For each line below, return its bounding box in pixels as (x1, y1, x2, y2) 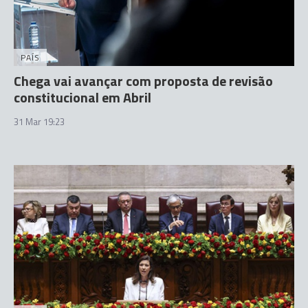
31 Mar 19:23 (14, 114, 65, 129)
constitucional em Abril (14, 86, 151, 108)
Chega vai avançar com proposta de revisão (14, 69, 273, 91)
